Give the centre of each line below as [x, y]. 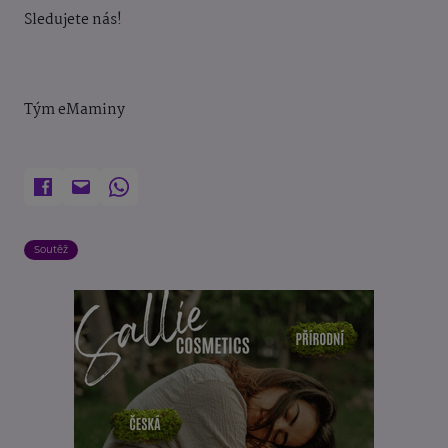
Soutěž [51, 250]
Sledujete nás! [74, 20]
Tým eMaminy [74, 110]
